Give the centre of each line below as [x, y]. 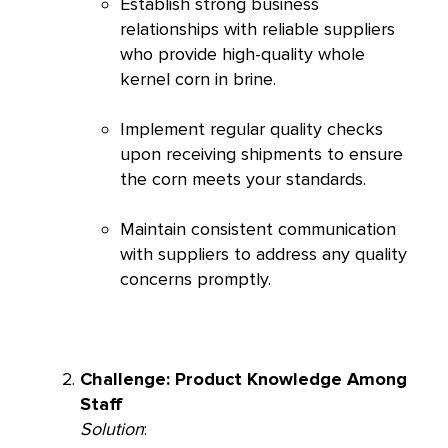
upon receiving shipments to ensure [261, 154]
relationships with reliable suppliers [257, 29]
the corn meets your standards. [243, 179]
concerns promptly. [195, 279]
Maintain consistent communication [258, 229]
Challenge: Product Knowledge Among [243, 379]
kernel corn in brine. [198, 79]
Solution [112, 429]
